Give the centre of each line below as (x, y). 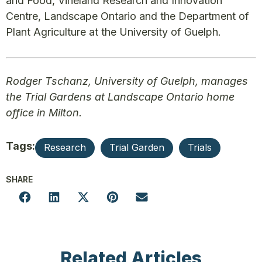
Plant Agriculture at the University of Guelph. (113, 32)
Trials (200, 148)
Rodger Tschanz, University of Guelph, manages (127, 81)
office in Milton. (44, 113)
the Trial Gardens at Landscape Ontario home (120, 97)
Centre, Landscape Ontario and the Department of (127, 16)
